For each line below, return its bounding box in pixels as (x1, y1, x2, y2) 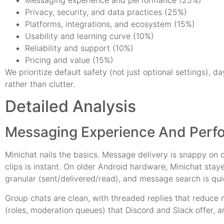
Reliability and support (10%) (25, 42, 133, 53)
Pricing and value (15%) (25, 54, 113, 65)
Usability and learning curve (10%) (25, 30, 154, 41)
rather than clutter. (5, 78, 75, 89)
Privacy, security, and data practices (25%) (25, 6, 187, 17)
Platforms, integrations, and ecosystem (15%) (25, 18, 195, 29)
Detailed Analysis (5, 96, 136, 116)
